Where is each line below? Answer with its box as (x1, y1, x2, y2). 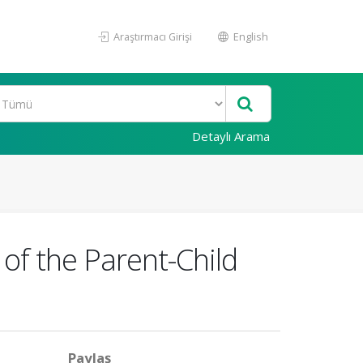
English (231, 29, 268, 44)
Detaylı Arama (192, 128, 270, 144)
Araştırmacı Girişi (111, 29, 192, 44)
